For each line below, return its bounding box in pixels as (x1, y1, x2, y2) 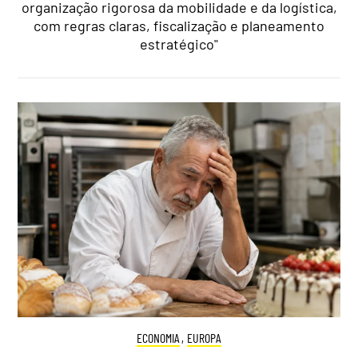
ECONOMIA (136, 329, 180, 345)
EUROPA (187, 329, 222, 345)
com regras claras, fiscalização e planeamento (34, 16, 324, 34)
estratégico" (140, 34, 218, 53)
